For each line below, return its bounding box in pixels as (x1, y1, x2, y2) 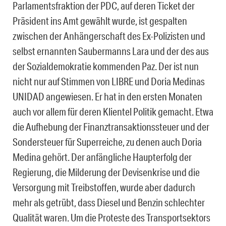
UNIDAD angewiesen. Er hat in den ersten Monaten (13, 90, 202, 103)
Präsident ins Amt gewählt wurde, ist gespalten (13, 15, 187, 27)
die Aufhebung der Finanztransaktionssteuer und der (13, 121, 209, 133)
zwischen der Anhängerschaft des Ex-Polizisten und (13, 30, 205, 42)
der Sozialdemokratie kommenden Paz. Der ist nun (13, 60, 199, 73)
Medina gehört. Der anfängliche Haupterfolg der (13, 151, 192, 163)
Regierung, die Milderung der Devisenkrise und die (13, 166, 200, 179)
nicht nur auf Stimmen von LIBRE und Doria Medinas (13, 75, 205, 88)
